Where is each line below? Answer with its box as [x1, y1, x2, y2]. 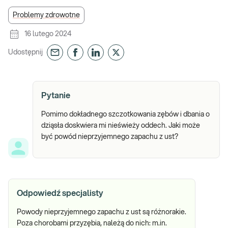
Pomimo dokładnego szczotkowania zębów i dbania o [41, 111, 210, 118]
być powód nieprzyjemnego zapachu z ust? [41, 133, 178, 140]
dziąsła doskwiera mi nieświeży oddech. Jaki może [41, 122, 200, 129]
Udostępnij [8, 49, 43, 56]
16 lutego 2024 [24, 31, 71, 38]
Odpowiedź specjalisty [17, 189, 103, 197]
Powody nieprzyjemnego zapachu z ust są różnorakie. [17, 209, 186, 216]
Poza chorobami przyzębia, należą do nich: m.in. [17, 220, 167, 227]
